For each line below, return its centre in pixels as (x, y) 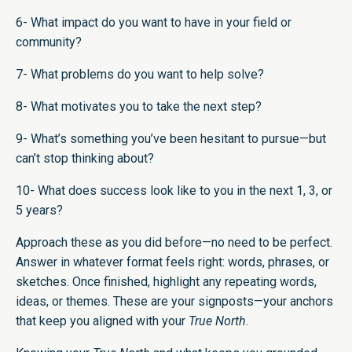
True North (217, 321)
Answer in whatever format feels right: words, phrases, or (172, 262)
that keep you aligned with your (102, 321)
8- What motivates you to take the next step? (139, 106)
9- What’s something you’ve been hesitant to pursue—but (171, 138)
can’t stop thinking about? (85, 158)
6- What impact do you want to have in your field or (154, 22)
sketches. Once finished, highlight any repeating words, (166, 281)
